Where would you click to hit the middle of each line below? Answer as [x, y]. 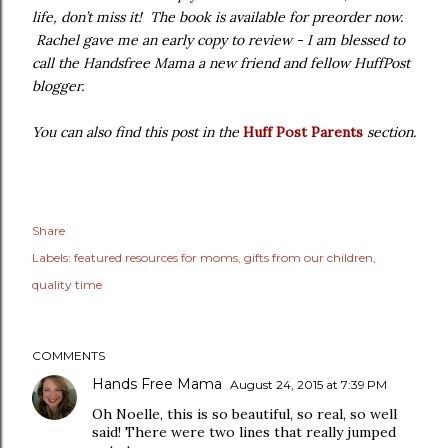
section [390, 132]
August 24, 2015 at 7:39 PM [308, 384]
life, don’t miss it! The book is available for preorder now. [217, 17]
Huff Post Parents [303, 132]
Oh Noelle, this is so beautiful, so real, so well [244, 414]
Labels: [51, 257]
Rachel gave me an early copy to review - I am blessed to [218, 40]
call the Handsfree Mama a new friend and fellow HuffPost [221, 63]
